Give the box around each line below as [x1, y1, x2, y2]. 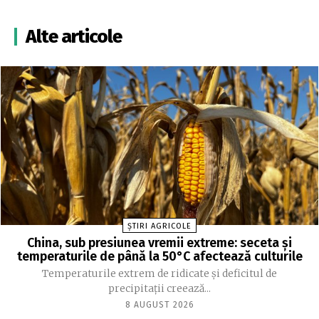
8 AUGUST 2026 [125, 299, 194, 310]
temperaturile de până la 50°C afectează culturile [16, 248, 303, 264]
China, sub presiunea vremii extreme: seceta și [27, 234, 292, 251]
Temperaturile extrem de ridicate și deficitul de [42, 266, 277, 280]
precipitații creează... [108, 281, 211, 295]
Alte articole [26, 25, 122, 48]
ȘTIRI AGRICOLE [127, 221, 192, 231]
